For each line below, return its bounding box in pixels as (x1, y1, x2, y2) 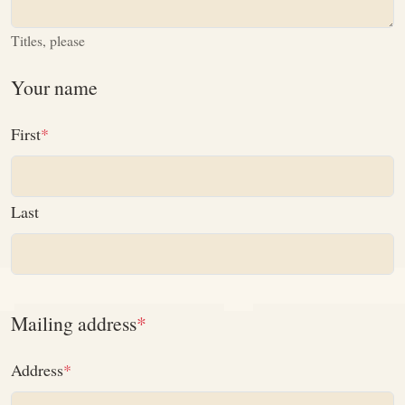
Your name (11, 73, 98, 100)
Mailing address (11, 309, 137, 336)
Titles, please (11, 30, 85, 50)
